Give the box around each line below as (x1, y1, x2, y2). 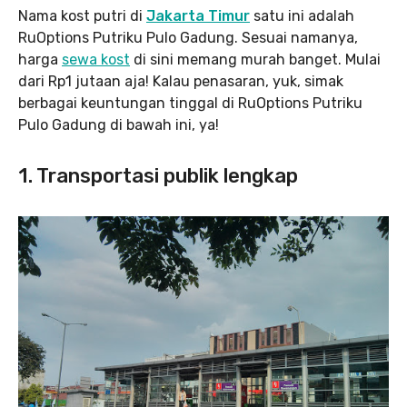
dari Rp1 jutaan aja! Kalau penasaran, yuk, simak (18, 73, 343, 90)
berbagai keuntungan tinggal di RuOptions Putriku (18, 94, 362, 112)
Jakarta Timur (146, 7, 250, 25)
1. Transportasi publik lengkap (18, 164, 298, 188)
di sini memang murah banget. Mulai (130, 51, 381, 68)
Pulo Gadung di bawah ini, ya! (18, 116, 219, 134)
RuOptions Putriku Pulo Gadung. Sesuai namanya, (18, 29, 358, 46)
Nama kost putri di (18, 7, 146, 25)
